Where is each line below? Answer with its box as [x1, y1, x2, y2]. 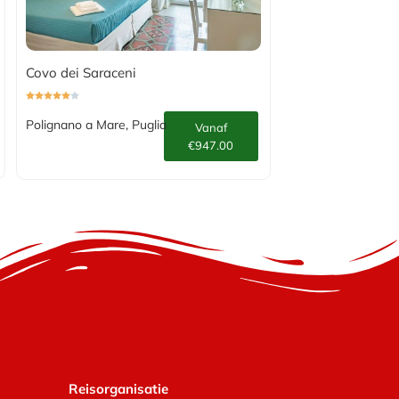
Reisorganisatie [68, 379, 168, 397]
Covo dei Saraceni [25, 63, 136, 81]
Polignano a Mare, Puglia [25, 116, 167, 133]
